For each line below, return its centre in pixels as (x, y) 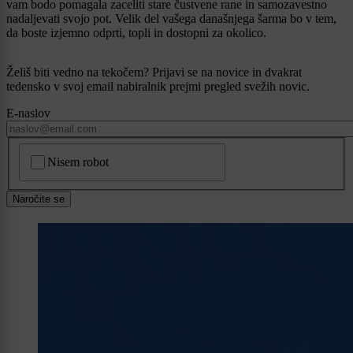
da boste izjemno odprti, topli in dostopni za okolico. (136, 33)
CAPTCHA (51, 150)
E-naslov (28, 113)
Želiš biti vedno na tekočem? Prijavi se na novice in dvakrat (154, 72)
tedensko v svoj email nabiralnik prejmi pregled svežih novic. (158, 87)
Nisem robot (78, 162)
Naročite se (39, 199)
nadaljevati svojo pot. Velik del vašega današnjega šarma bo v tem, (171, 19)
